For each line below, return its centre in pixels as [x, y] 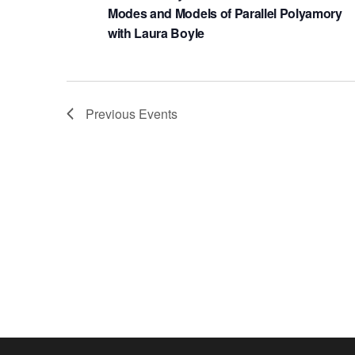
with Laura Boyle [156, 32]
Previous [112, 113]
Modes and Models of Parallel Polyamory [225, 13]
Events [158, 113]
